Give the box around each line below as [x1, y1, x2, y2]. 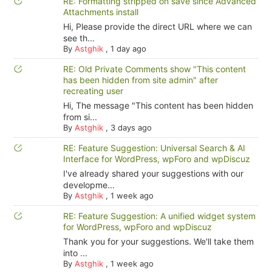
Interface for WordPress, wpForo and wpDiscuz [63, 154, 250, 165]
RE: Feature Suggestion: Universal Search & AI [63, 143, 245, 154]
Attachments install [63, 7, 138, 18]
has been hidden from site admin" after [63, 75, 218, 86]
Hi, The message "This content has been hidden [63, 100, 253, 111]
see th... [63, 33, 95, 44]
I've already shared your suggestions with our [63, 168, 243, 179]
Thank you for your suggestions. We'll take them [63, 236, 254, 247]
